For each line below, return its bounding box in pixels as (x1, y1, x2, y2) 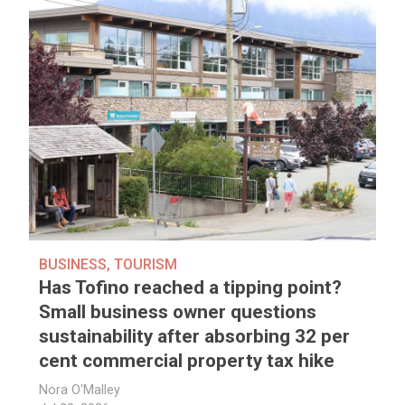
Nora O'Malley (39, 382, 121, 399)
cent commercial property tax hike (39, 350, 335, 372)
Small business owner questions (39, 301, 317, 324)
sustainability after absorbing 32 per (39, 325, 351, 348)
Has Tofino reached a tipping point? (39, 277, 343, 299)
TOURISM (114, 256, 178, 274)
